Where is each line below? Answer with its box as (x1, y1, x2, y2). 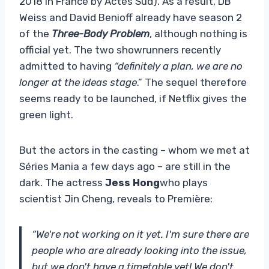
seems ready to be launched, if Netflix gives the (19, 92, 247, 104)
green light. (19, 108, 73, 121)
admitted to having (19, 59, 114, 72)
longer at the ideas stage (19, 76, 137, 88)
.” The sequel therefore (137, 76, 247, 88)
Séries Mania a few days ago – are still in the (19, 160, 231, 172)
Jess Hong (105, 176, 160, 189)
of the (19, 27, 52, 40)
